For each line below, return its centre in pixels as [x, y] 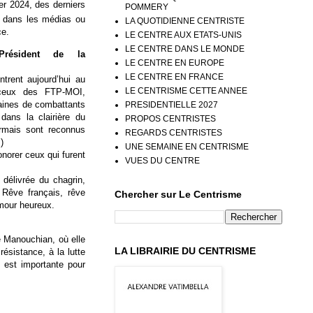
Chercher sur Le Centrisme [178, 194]
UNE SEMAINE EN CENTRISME [187, 146]
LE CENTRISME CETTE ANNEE [186, 90]
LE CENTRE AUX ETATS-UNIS [183, 35]
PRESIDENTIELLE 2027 [172, 104]
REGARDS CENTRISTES [174, 132]
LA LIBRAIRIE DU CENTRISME [185, 250]
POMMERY [147, 7]
